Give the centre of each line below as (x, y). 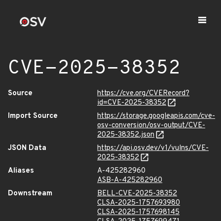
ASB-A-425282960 (130, 180)
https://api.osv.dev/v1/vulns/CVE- (153, 148)
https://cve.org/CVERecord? (143, 93)
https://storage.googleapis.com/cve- (156, 116)
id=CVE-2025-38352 (132, 103)
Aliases (21, 171)
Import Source (33, 116)
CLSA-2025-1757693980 (139, 203)
